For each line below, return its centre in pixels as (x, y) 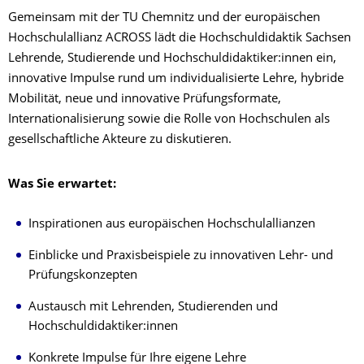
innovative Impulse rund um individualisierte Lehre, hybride (176, 79)
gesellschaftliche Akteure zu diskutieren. (120, 140)
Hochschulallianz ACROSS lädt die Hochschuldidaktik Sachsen (180, 39)
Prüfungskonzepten (83, 276)
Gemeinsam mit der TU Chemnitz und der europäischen (164, 18)
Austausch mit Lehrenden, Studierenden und (153, 308)
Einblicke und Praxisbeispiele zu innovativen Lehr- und (181, 256)
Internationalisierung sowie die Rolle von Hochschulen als (169, 120)
